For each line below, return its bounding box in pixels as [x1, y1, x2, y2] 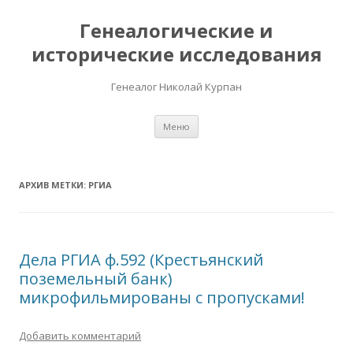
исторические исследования [31, 41, 322, 67]
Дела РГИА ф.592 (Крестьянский [19, 249, 263, 270]
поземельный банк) [19, 268, 173, 289]
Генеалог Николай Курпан [111, 80, 242, 94]
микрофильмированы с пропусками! [19, 287, 305, 308]
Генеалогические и [80, 17, 273, 43]
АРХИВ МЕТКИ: [19, 179, 88, 191]
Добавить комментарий [19, 329, 141, 343]
